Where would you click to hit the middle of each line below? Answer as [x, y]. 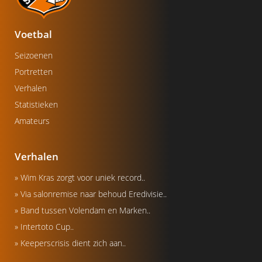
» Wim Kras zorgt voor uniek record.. [80, 177]
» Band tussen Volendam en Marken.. [82, 210]
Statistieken [36, 104]
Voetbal [33, 34]
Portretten [34, 72]
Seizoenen [34, 55]
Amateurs [32, 121]
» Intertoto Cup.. [44, 227]
